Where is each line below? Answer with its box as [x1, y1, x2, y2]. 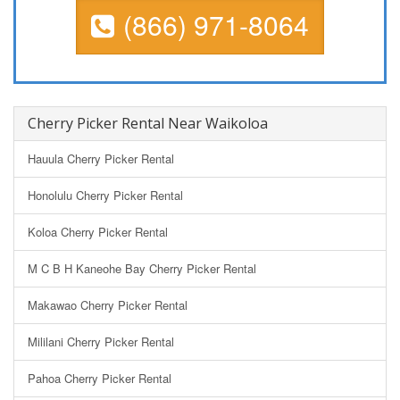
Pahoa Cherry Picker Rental [28, 369, 171, 387]
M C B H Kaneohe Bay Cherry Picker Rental [28, 259, 256, 277]
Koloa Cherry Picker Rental [28, 222, 168, 240]
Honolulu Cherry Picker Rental [28, 186, 183, 204]
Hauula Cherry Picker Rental [28, 149, 174, 167]
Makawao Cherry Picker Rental [28, 296, 187, 313]
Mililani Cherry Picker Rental [28, 332, 174, 350]
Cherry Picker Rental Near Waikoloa [28, 112, 268, 133]
